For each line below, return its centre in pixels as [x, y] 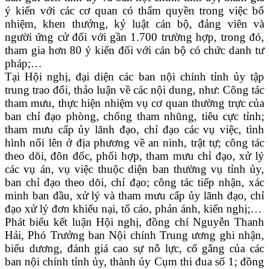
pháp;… [23, 64]
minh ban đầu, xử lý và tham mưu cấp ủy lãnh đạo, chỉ [134, 196]
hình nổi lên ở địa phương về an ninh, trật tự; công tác [134, 143]
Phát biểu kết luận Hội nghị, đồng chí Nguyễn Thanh [134, 222]
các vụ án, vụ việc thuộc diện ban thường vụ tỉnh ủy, [134, 169]
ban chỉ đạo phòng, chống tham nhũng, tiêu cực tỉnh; [134, 116]
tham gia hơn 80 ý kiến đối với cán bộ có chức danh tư [134, 50]
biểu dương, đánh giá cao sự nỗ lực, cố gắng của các [134, 249]
